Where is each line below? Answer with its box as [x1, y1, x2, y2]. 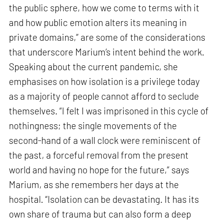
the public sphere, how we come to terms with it [9, 2, 200, 14]
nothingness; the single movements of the [9, 120, 177, 132]
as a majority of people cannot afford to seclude [9, 90, 199, 102]
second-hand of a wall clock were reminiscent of [9, 135, 201, 146]
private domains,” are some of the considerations [9, 31, 206, 43]
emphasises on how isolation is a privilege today [9, 76, 200, 87]
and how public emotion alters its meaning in [9, 17, 187, 28]
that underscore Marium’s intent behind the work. [9, 46, 205, 58]
